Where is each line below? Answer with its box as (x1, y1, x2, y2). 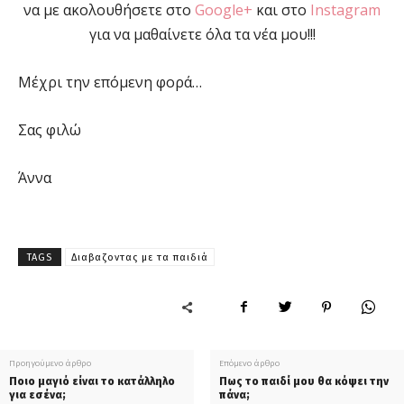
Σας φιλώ (18, 119, 81, 140)
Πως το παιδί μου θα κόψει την (218, 374, 389, 388)
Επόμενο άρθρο (218, 357, 280, 369)
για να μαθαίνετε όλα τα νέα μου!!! (88, 23, 316, 44)
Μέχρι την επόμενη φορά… (18, 71, 202, 92)
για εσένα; (9, 388, 66, 401)
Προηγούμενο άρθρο (9, 357, 91, 369)
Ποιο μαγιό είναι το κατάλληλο (9, 374, 175, 388)
